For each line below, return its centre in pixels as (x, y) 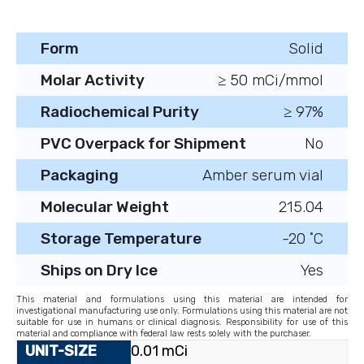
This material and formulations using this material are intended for (182, 300)
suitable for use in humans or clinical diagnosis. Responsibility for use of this (182, 323)
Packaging (80, 175)
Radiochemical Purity (120, 112)
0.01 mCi (159, 351)
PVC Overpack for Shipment (143, 144)
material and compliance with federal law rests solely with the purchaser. (164, 334)
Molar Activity (93, 80)
